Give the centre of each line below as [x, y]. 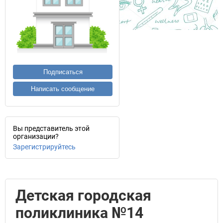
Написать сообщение [63, 89]
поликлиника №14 [79, 213]
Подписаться [63, 72]
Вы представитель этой [51, 128]
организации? [36, 136]
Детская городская [83, 195]
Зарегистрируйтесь [44, 147]
